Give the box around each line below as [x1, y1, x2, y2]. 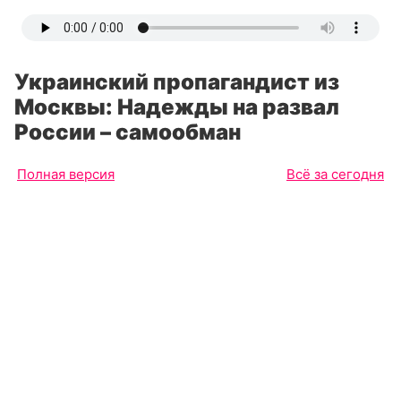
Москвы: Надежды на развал [14, 94, 339, 120]
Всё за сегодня [286, 166, 384, 183]
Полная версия [17, 166, 115, 183]
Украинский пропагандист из [14, 69, 339, 95]
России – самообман [14, 119, 241, 145]
